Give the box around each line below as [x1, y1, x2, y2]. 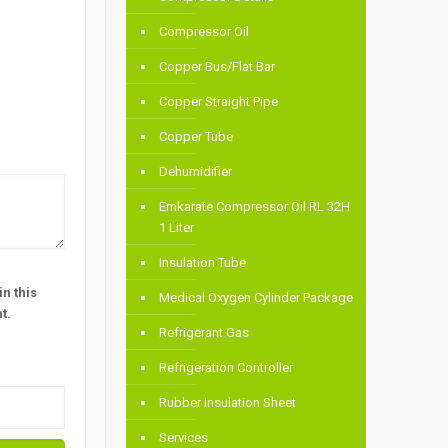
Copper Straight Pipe [159, 94, 279, 110]
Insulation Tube [159, 255, 247, 271]
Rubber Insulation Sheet [159, 395, 297, 411]
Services [159, 430, 209, 446]
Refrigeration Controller [159, 360, 294, 376]
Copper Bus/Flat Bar [159, 59, 276, 75]
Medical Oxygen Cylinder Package [159, 290, 354, 306]
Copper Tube [159, 129, 234, 145]
